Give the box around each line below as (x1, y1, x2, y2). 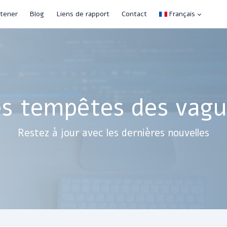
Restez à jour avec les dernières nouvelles (18, 126, 209, 140)
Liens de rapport (56, 9, 110, 19)
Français (169, 9, 196, 19)
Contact (122, 9, 147, 19)
